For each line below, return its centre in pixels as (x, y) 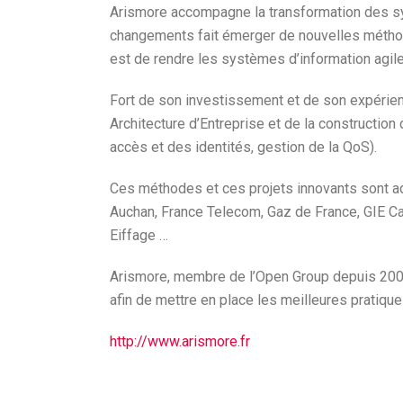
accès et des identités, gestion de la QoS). (243, 147)
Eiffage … (139, 235)
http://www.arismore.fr (180, 341)
